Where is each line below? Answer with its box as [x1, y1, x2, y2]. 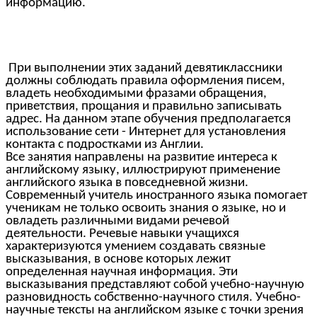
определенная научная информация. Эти [6, 265, 238, 279]
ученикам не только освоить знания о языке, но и [6, 201, 286, 215]
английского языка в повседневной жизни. [6, 175, 248, 190]
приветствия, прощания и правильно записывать [6, 99, 282, 113]
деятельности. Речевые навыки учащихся [6, 226, 239, 241]
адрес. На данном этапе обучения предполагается [6, 112, 291, 126]
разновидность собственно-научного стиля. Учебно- [6, 290, 301, 304]
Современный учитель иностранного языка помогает [6, 188, 307, 202]
